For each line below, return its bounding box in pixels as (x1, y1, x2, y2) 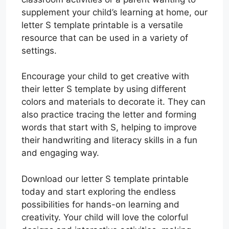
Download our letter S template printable (21, 173, 189, 184)
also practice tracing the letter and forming (21, 109, 196, 120)
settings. (21, 45, 57, 56)
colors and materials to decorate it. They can (21, 97, 205, 107)
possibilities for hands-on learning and (21, 199, 179, 210)
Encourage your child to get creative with (21, 71, 189, 82)
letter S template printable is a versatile (21, 19, 183, 30)
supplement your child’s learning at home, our (21, 7, 208, 17)
